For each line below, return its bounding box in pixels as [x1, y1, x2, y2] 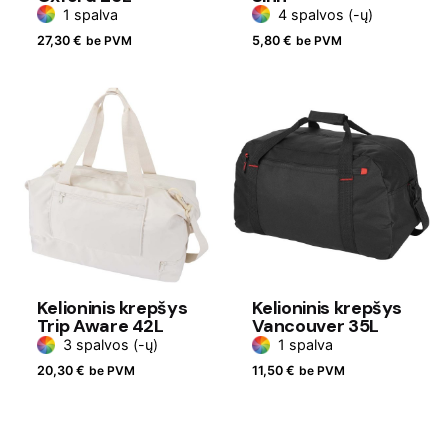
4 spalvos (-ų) [277, 5, 373, 23]
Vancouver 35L [251, 314, 379, 339]
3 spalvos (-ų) [62, 336, 158, 354]
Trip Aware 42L [36, 314, 164, 339]
